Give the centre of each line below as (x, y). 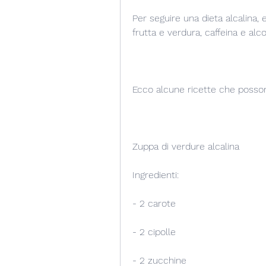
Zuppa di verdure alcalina (186, 147)
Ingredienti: (156, 175)
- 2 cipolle (154, 232)
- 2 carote (154, 204)
